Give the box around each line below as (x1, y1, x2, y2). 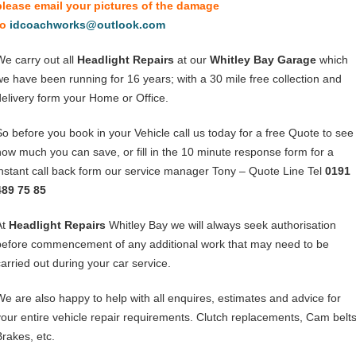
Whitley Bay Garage (210, 52, 316, 66)
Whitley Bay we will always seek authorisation (106, 218, 336, 231)
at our (174, 52, 210, 66)
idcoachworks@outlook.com (10, 17, 165, 31)
